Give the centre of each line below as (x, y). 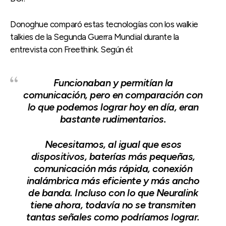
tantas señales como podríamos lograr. (113, 217)
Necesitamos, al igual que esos (113, 144)
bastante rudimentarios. (113, 119)
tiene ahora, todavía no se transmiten (113, 205)
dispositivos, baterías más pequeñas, (113, 156)
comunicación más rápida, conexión (113, 168)
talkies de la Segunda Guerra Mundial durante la (95, 37)
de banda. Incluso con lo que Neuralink (113, 192)
